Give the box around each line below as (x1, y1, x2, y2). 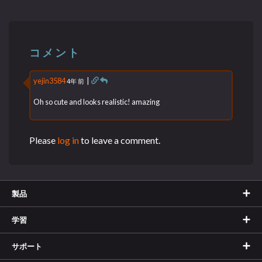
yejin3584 (33, 75, 66, 85)
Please (29, 134, 58, 146)
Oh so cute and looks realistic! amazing (33, 97, 160, 107)
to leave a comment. (79, 134, 161, 146)
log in (57, 134, 80, 146)
